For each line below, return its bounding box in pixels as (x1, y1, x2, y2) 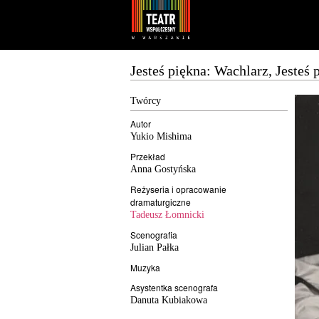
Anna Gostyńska (130, 164, 196, 174)
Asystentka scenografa (130, 281, 218, 293)
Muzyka (130, 261, 160, 273)
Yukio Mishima (130, 131, 192, 142)
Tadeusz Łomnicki (130, 209, 204, 220)
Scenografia (130, 229, 177, 241)
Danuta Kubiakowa (130, 295, 207, 305)
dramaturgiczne (130, 196, 191, 208)
